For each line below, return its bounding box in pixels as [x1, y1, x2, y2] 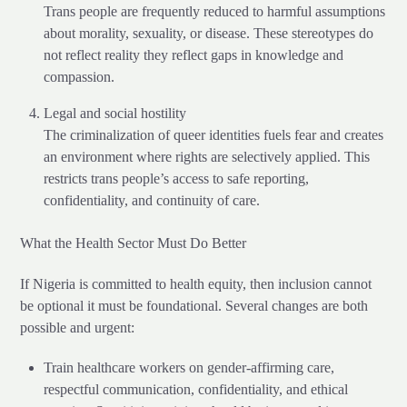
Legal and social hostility [44, 105, 186, 122]
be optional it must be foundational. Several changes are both [20, 297, 369, 313]
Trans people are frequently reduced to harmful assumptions [44, 4, 385, 20]
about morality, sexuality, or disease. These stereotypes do [44, 25, 373, 42]
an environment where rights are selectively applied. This [44, 149, 370, 165]
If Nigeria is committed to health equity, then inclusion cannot [20, 275, 372, 292]
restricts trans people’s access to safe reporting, [44, 171, 309, 187]
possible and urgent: [20, 319, 135, 335]
